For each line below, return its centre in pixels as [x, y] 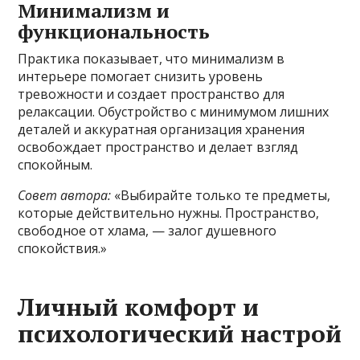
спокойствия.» [63, 249]
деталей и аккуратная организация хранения [162, 130]
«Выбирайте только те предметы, [221, 196]
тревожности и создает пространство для [151, 94]
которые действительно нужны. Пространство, [169, 213]
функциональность [114, 32]
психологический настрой [180, 334]
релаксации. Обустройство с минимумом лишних [174, 112]
